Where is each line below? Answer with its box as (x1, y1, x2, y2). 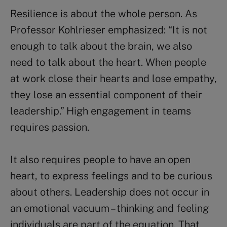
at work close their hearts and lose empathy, (10, 72, 217, 85)
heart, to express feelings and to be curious (10, 169, 212, 182)
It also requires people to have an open (10, 153, 191, 166)
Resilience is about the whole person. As (10, 7, 197, 20)
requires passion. (10, 121, 89, 133)
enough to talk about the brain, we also (10, 40, 192, 52)
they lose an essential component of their (10, 88, 202, 101)
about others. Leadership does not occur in (10, 185, 209, 198)
